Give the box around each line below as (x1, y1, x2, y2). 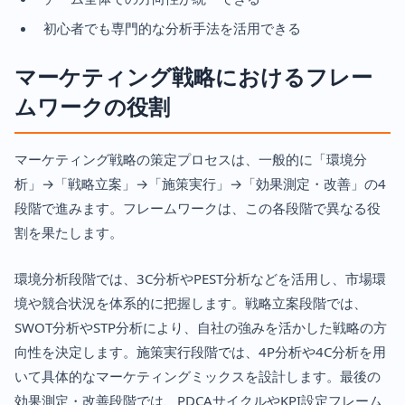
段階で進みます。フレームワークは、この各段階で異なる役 (14, 199, 381, 218)
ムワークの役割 (14, 91, 170, 122)
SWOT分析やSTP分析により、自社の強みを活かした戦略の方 (14, 318, 387, 337)
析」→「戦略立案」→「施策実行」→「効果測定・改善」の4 (14, 174, 386, 193)
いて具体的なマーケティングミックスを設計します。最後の (14, 367, 381, 386)
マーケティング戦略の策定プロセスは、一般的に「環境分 (14, 150, 367, 169)
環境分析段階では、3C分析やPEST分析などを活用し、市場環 (14, 269, 386, 288)
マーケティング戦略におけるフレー (14, 61, 372, 92)
